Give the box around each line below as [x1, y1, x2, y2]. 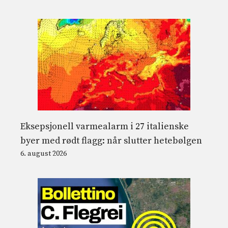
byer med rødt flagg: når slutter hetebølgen [20, 134, 202, 147]
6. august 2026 [20, 149, 67, 158]
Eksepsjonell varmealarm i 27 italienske [20, 120, 189, 132]
